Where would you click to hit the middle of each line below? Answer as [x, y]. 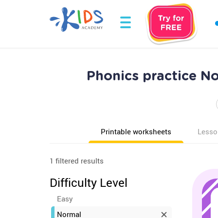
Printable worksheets [136, 131]
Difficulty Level [89, 182]
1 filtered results [77, 161]
